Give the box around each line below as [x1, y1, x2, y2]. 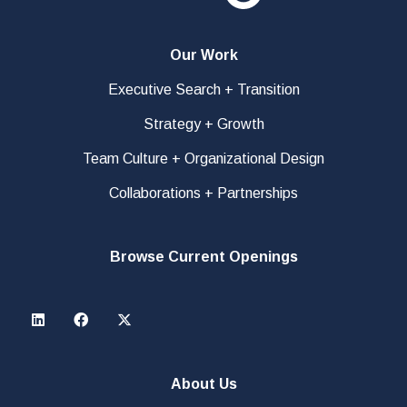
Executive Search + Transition [107, 81, 300, 97]
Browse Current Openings [109, 248, 298, 264]
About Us [170, 375, 237, 392]
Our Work [169, 46, 238, 63]
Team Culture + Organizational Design [83, 150, 324, 166]
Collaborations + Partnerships [109, 184, 298, 201]
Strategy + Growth [143, 115, 264, 132]
